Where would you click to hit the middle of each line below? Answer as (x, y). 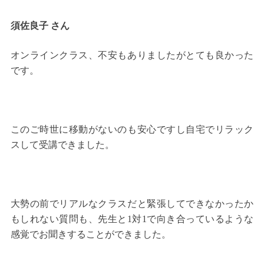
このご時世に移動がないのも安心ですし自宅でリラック (132, 130)
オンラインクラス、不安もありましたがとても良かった (132, 55)
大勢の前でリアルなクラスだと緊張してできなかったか (132, 204)
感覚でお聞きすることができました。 (90, 235)
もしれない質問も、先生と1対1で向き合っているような (132, 219)
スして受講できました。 (62, 145)
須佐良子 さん (40, 26)
